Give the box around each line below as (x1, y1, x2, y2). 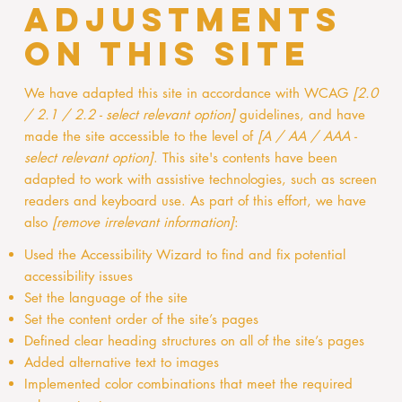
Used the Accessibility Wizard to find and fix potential (23, 246, 345, 264)
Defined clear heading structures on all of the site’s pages (23, 332, 364, 350)
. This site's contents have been (153, 148, 337, 166)
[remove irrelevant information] (51, 213, 234, 231)
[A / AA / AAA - (257, 127, 356, 144)
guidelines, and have (234, 105, 365, 123)
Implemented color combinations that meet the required (23, 375, 353, 393)
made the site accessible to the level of (23, 127, 258, 144)
